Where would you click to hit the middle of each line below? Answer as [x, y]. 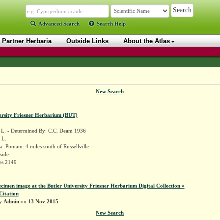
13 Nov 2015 [43, 201]
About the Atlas [147, 41]
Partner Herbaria [27, 41]
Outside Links [87, 41]
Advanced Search [59, 24]
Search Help [111, 24]
